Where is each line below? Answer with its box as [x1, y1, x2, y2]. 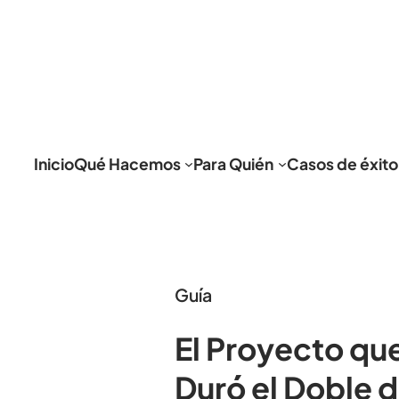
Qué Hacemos [73, 153, 181, 174]
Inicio [33, 153, 74, 174]
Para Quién [193, 153, 274, 174]
